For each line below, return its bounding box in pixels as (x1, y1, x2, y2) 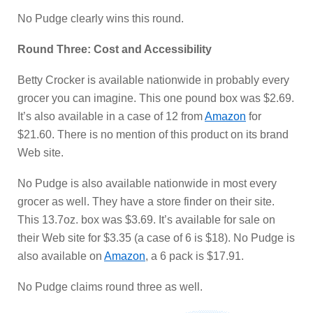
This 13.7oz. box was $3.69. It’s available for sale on (17, 214, 275, 226)
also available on (17, 250, 104, 262)
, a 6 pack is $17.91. (145, 250, 244, 262)
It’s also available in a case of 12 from (17, 110, 205, 122)
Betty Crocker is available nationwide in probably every (17, 74, 289, 86)
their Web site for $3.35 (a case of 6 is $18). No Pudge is (17, 232, 295, 244)
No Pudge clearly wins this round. (17, 13, 184, 24)
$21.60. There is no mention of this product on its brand (17, 129, 289, 140)
